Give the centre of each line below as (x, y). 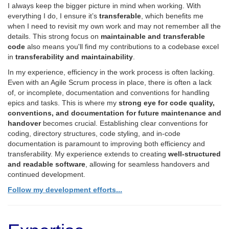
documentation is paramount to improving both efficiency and (106, 144)
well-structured (194, 154)
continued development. (47, 174)
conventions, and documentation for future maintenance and (114, 113)
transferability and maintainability (74, 57)
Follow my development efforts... (65, 190)
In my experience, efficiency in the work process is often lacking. (111, 72)
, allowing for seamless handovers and (147, 164)
